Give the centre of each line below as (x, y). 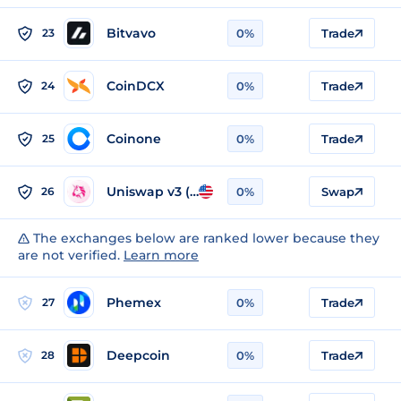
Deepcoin (138, 355)
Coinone (134, 138)
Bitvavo (131, 33)
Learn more (161, 255)
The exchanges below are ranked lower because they (205, 238)
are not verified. (71, 255)
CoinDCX (136, 85)
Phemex (134, 302)
